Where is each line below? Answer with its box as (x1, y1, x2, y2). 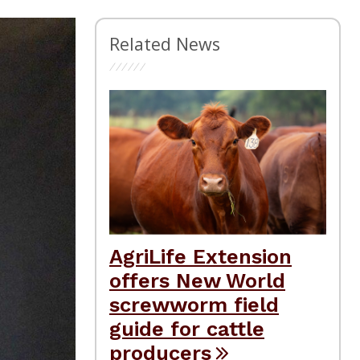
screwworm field (109, 292, 279, 317)
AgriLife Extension (109, 243, 292, 268)
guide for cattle (109, 316, 264, 341)
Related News (109, 31, 220, 55)
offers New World (109, 268, 285, 292)
